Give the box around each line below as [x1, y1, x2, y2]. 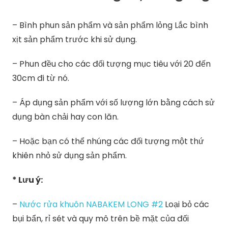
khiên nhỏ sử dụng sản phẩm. [12, 150, 127, 162]
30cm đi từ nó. [12, 72, 70, 84]
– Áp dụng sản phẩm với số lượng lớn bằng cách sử [12, 97, 215, 109]
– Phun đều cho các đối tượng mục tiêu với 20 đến [12, 58, 211, 70]
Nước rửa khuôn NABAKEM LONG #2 [19, 198, 163, 211]
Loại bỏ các [163, 198, 210, 211]
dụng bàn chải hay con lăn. [12, 111, 119, 123]
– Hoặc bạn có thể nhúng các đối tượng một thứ [12, 135, 205, 148]
